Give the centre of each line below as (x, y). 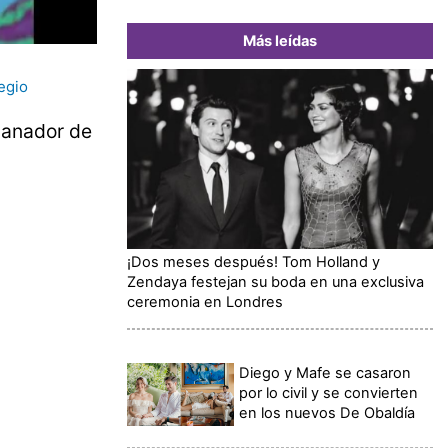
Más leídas (280, 40)
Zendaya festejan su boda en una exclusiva (275, 281)
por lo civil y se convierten (329, 392)
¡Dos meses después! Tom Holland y (253, 261)
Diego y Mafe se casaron (325, 372)
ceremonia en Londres (205, 301)
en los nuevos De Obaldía (327, 412)
